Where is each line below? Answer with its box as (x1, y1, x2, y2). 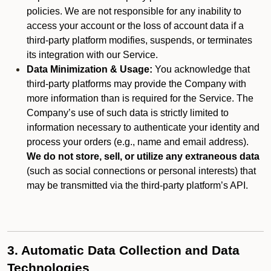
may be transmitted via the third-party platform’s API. (27, 180, 248, 191)
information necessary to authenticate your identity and (27, 122, 260, 132)
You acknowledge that (152, 64, 250, 74)
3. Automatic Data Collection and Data (7, 243, 240, 258)
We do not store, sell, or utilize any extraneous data (27, 151, 260, 162)
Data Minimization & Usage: (27, 64, 152, 74)
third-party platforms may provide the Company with (27, 79, 246, 89)
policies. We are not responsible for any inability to (27, 6, 241, 16)
